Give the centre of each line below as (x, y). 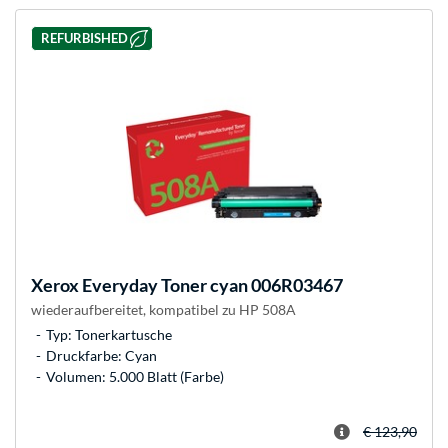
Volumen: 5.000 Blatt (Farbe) (135, 376)
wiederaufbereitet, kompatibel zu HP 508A (163, 309)
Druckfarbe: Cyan (101, 355)
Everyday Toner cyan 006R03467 (211, 284)
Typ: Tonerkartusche (109, 334)
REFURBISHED (84, 38)
